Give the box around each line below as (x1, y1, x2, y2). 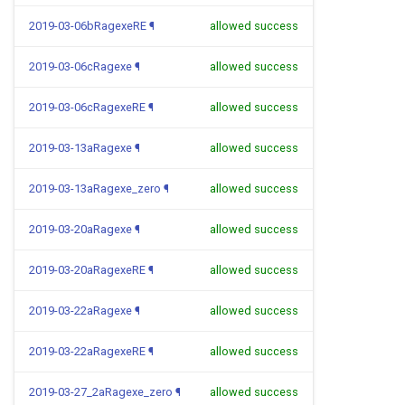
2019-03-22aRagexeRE (29, 344, 146, 358)
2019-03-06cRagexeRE (29, 100, 146, 114)
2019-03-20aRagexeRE (29, 263, 146, 277)
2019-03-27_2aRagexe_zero (29, 385, 173, 399)
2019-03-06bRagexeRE (29, 19, 146, 33)
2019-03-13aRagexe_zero (29, 182, 161, 195)
